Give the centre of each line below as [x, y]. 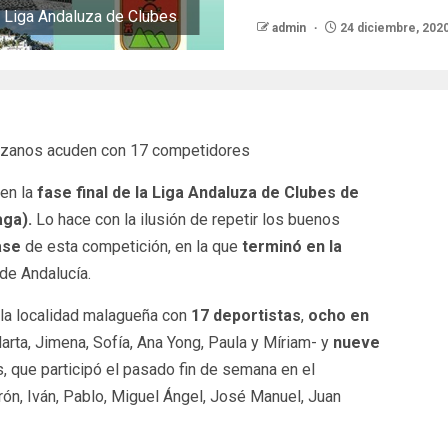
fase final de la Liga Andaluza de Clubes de [197, 193]
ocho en [338, 316]
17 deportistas [245, 316]
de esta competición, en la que [131, 247]
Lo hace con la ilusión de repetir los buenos [187, 220]
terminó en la [291, 247]
